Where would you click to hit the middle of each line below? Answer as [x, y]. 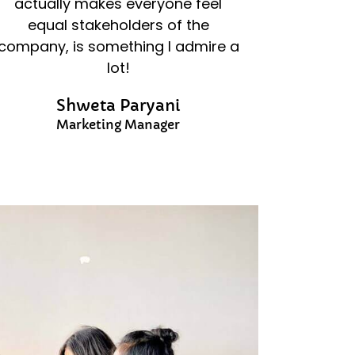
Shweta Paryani [118, 105]
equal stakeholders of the [118, 25]
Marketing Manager [118, 124]
